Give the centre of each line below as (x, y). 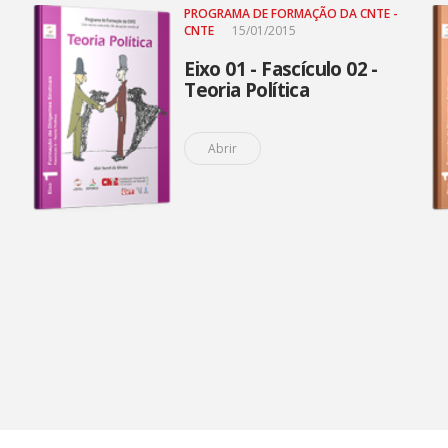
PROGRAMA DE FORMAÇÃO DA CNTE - (291, 13)
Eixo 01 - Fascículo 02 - (281, 69)
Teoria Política (247, 90)
